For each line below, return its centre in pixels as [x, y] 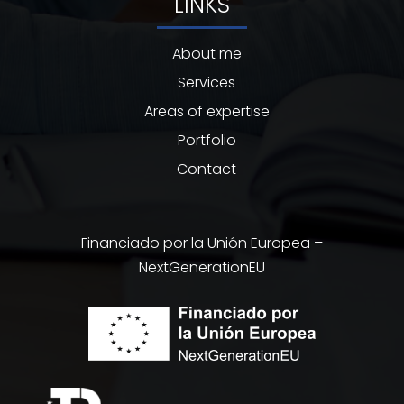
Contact [207, 169]
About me [207, 53]
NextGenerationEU [202, 267]
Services [207, 82]
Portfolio [207, 140]
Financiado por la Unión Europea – [202, 243]
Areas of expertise [207, 111]
